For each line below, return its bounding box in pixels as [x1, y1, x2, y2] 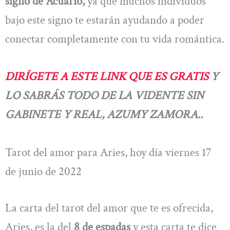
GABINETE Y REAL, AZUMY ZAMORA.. [5, 107, 203, 123]
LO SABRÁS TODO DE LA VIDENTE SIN [5, 88, 204, 104]
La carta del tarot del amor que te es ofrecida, [5, 200, 213, 216]
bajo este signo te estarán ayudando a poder [5, 12, 204, 28]
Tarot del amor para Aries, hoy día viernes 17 [5, 144, 212, 160]
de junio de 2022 [5, 163, 82, 179]
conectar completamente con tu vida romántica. [5, 31, 224, 47]
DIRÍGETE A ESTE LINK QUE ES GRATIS [5, 69, 211, 85]
